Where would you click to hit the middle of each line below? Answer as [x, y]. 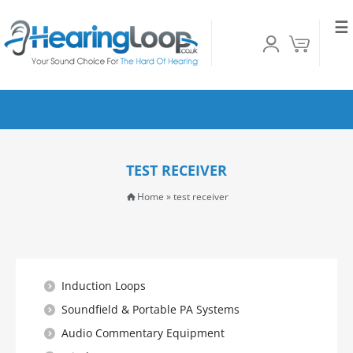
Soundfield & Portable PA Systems [150, 309]
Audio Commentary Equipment [143, 333]
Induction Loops [104, 286]
